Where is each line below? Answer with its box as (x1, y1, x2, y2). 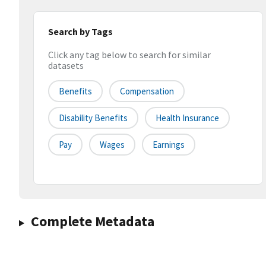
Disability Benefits (59, 112, 128, 124)
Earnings (153, 139, 185, 151)
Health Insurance (156, 112, 219, 124)
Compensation (120, 85, 174, 97)
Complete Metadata (30, 212, 154, 231)
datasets (48, 59, 84, 72)
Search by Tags (48, 26, 113, 37)
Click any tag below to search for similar (48, 49, 211, 61)
